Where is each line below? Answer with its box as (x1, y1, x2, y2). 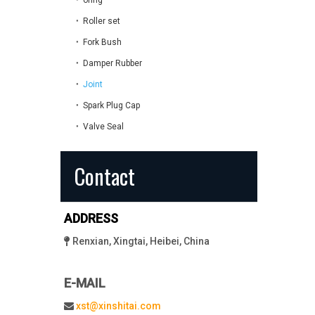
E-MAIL (64, 276, 105, 290)
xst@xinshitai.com (76, 300, 161, 311)
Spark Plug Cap (83, 101, 140, 110)
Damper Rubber (83, 58, 142, 68)
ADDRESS (64, 211, 118, 226)
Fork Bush (83, 37, 122, 47)
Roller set (83, 16, 120, 26)
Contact (75, 160, 135, 192)
